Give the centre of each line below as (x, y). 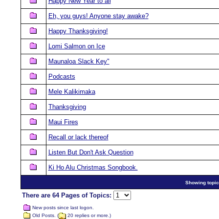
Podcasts (62, 77)
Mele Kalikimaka (72, 92)
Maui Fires (63, 122)
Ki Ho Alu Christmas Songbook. (93, 167)
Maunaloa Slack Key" (79, 61)
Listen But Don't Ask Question (91, 152)
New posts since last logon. (62, 208)
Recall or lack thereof (78, 137)
